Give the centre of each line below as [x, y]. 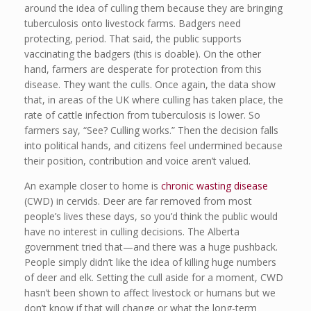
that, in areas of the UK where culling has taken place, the [154, 100]
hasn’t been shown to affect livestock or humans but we [150, 293]
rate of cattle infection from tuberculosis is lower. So [142, 115]
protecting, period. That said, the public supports [133, 39]
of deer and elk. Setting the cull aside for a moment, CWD [154, 278]
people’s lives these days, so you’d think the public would [151, 217]
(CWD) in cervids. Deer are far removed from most [138, 201]
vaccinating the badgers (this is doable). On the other [143, 54]
